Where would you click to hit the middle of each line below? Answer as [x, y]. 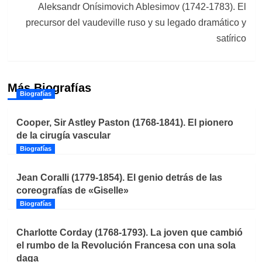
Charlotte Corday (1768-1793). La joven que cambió [129, 232]
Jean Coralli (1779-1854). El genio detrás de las [119, 177]
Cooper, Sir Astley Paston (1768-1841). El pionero [125, 122]
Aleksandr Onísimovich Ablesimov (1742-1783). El [142, 6]
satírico [231, 38]
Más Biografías [49, 87]
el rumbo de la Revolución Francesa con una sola [126, 245]
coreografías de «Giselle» [72, 190]
